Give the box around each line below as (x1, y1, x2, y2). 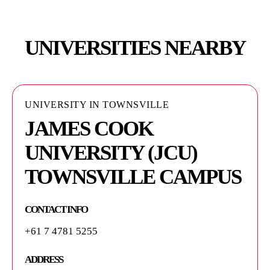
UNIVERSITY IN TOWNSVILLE (25, 99, 169, 110)
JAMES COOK (25, 116, 153, 140)
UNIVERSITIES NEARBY (25, 36, 245, 60)
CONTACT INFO (25, 203, 87, 215)
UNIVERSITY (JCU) (25, 140, 197, 165)
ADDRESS (25, 254, 63, 266)
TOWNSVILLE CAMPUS (25, 165, 241, 189)
